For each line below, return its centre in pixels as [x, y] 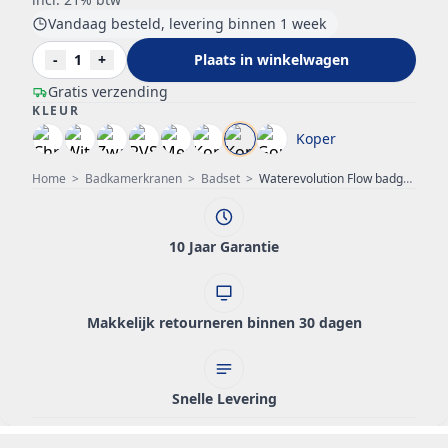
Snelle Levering [224, 398]
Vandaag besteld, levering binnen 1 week [187, 23]
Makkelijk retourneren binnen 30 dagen [224, 322]
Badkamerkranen [133, 178]
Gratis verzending [108, 91]
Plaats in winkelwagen [271, 59]
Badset [220, 178]
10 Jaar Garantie [224, 246]
